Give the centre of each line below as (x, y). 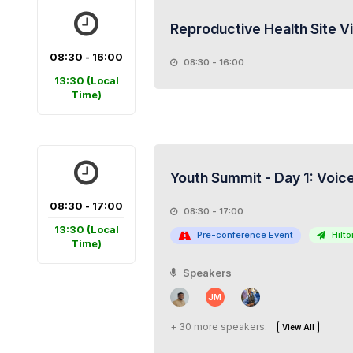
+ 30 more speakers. (218, 326)
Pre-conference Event (245, 235)
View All (298, 327)
